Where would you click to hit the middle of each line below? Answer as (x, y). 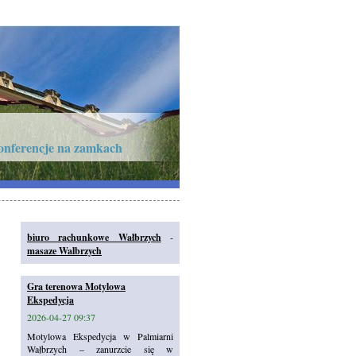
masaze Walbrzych (64, 251)
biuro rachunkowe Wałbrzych (94, 237)
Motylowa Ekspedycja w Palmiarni (100, 336)
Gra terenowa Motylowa (76, 286)
